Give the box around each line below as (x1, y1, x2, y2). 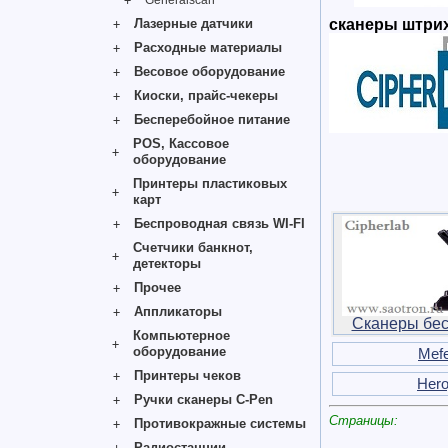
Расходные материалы (134, 40, 282, 55)
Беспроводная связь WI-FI (134, 216, 305, 231)
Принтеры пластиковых (133, 176, 288, 191)
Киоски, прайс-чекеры (134, 88, 278, 103)
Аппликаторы (134, 304, 222, 319)
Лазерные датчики (134, 16, 253, 31)
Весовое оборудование (134, 64, 285, 79)
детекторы (133, 256, 201, 271)
